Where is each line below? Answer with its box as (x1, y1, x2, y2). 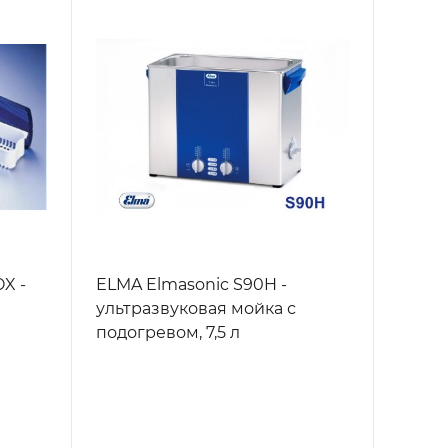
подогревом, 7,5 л (95, 323, 240, 343)
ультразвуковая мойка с (95, 299, 296, 319)
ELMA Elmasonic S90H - (95, 275, 287, 295)
